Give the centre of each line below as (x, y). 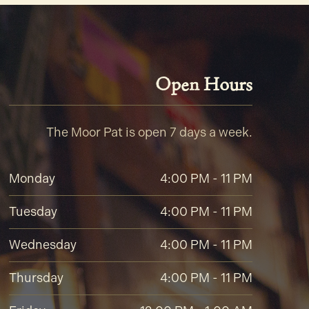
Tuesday (33, 212)
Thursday (36, 278)
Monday (32, 179)
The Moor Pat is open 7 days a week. (149, 133)
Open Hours (203, 85)
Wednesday (42, 245)
